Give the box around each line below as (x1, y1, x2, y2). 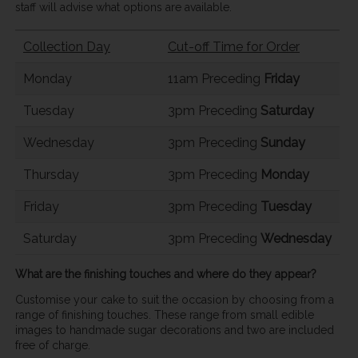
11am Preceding (167, 71, 264, 87)
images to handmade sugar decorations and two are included (14, 323, 334, 336)
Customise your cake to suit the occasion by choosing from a (14, 292, 334, 306)
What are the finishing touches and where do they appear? (14, 267, 316, 280)
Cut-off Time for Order (167, 39, 300, 55)
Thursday (22, 167, 79, 183)
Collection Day (22, 39, 110, 55)
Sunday (260, 135, 305, 151)
